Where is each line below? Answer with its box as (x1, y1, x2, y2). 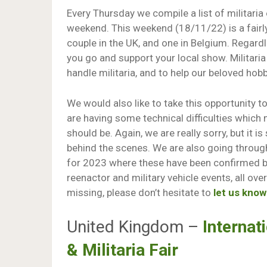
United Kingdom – (67, 217, 203, 237)
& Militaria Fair (67, 240, 178, 260)
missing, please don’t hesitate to (67, 186, 213, 198)
